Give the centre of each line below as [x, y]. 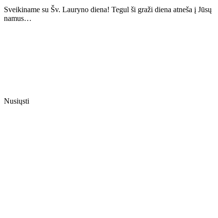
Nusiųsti [17, 101]
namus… [18, 18]
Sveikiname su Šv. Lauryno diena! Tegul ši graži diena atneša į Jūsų [108, 10]
